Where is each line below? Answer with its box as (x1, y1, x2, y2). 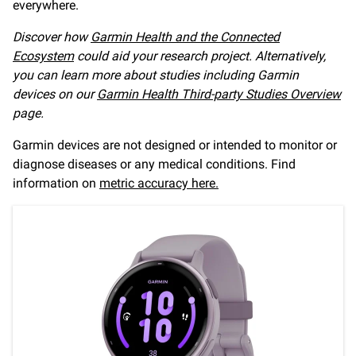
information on (13, 176, 99, 191)
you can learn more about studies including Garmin (13, 68, 299, 83)
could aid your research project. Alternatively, (74, 48, 326, 64)
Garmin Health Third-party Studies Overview (97, 87, 341, 102)
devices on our (13, 87, 97, 102)
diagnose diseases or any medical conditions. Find (13, 157, 296, 172)
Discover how (13, 29, 91, 44)
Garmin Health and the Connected (91, 29, 280, 44)
